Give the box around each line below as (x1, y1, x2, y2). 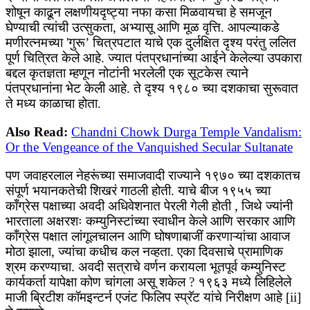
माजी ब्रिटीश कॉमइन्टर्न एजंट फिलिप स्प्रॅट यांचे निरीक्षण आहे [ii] (6, 290, 301, 305)
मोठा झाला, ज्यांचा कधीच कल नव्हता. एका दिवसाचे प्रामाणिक (6, 244, 283, 259)
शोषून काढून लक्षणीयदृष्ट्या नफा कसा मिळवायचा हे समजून (6, 5, 272, 20)
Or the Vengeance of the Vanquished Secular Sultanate (6, 140, 293, 155)
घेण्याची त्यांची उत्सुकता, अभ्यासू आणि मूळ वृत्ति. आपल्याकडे (6, 20, 280, 35)
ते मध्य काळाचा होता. (6, 96, 101, 111)
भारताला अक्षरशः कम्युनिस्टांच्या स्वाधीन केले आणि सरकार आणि (6, 214, 295, 229)
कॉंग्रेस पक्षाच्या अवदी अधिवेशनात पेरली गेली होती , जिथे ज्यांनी (6, 199, 293, 214)
